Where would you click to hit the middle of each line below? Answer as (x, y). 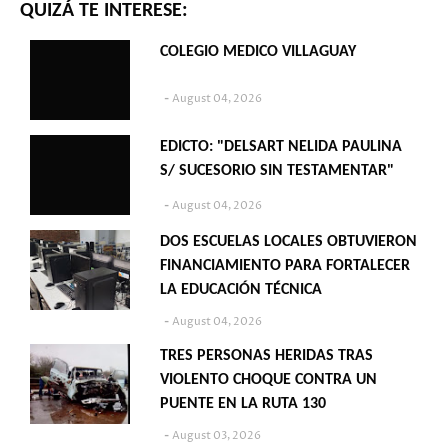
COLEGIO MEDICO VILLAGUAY (258, 52)
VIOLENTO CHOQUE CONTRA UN (268, 380)
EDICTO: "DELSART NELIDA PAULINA (281, 147)
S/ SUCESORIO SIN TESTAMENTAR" (277, 171)
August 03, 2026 (216, 436)
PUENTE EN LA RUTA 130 (243, 404)
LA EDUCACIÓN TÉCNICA (241, 290)
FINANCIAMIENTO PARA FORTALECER (285, 266)
